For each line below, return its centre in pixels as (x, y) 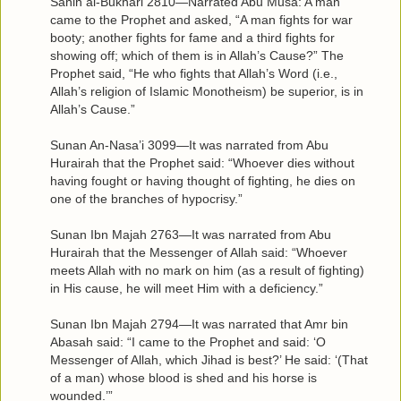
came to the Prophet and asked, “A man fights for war (201, 19)
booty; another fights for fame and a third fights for (192, 37)
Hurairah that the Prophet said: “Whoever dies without (202, 162)
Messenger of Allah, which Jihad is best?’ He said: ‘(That (209, 359)
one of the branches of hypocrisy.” (146, 198)
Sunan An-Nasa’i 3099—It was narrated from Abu (189, 145)
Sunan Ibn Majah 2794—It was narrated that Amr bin (199, 324)
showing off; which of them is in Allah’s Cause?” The (197, 55)
